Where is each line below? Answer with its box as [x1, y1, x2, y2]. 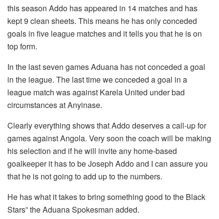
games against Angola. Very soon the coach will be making [7, 132, 211, 144]
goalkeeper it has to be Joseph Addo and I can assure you [7, 158, 208, 170]
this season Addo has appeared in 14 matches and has [7, 2, 197, 14]
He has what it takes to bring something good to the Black [7, 191, 205, 203]
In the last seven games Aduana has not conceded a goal [7, 61, 205, 73]
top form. [7, 41, 37, 52]
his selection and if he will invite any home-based [7, 145, 177, 157]
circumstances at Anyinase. [7, 99, 102, 111]
